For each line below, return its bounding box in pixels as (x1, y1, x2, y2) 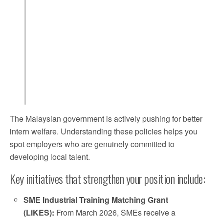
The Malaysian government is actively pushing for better (10, 113, 202, 125)
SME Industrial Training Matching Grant (23, 194, 169, 206)
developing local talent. (10, 151, 90, 163)
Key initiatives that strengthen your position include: (10, 170, 205, 188)
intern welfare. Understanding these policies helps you (10, 126, 197, 137)
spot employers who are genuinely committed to (10, 138, 175, 150)
